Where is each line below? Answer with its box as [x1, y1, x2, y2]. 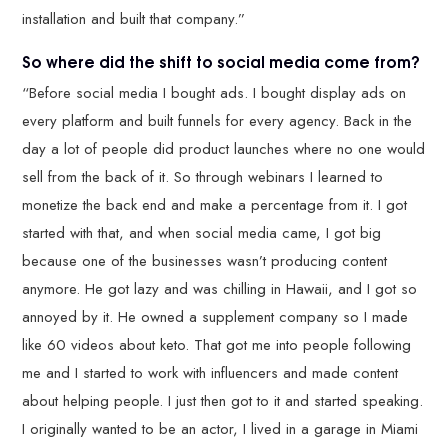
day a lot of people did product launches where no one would [22, 138, 426, 160]
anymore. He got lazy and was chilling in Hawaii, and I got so [22, 278, 418, 300]
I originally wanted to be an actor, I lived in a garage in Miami [22, 418, 419, 440]
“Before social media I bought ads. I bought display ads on [22, 82, 407, 104]
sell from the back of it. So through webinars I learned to [22, 166, 384, 188]
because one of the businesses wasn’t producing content [22, 250, 388, 272]
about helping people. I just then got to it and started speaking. [22, 390, 424, 412]
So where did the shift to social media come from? [22, 48, 421, 73]
